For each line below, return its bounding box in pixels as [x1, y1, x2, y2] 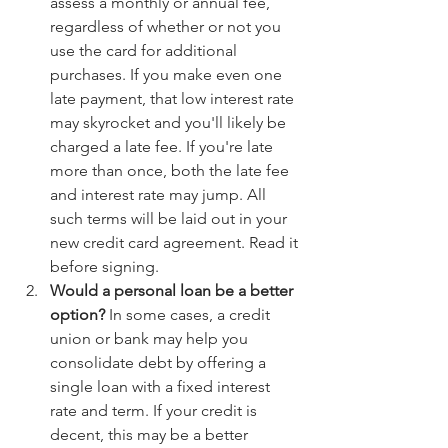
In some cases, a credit [105, 305, 274, 325]
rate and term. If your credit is [50, 401, 261, 421]
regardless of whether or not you [50, 17, 285, 37]
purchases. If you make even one [50, 65, 286, 85]
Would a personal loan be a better [50, 281, 297, 301]
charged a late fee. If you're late [50, 137, 277, 157]
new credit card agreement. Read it [50, 233, 302, 253]
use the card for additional [50, 41, 241, 61]
